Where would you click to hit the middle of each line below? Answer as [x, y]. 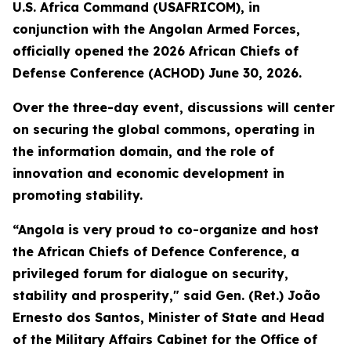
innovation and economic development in [148, 173]
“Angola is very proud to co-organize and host [166, 230]
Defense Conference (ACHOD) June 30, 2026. [157, 73]
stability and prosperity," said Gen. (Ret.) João [166, 295]
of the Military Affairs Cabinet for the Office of [165, 339]
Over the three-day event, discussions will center [174, 107]
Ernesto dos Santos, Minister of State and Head [168, 317]
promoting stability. [78, 195]
